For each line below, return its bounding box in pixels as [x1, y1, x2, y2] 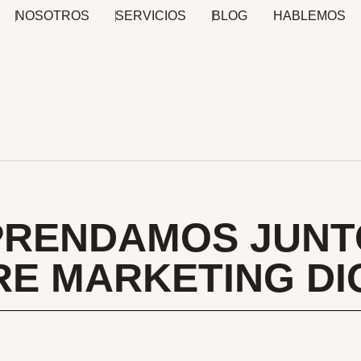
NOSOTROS [15, 9, 89, 23]
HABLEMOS [272, 9, 346, 23]
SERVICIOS [114, 9, 186, 23]
